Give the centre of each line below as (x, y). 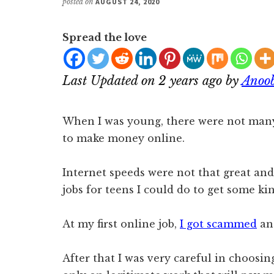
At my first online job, (121, 224)
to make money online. (124, 138)
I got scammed (218, 224)
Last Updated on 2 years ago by (152, 81)
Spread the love (105, 37)
